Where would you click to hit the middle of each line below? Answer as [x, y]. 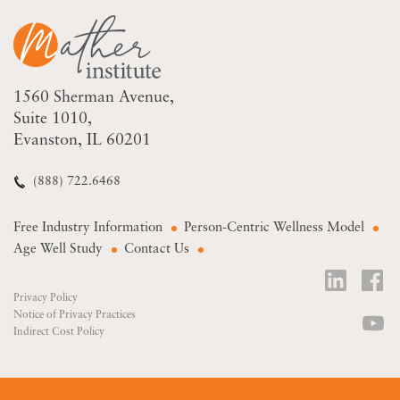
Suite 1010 [50, 120]
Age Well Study [58, 250]
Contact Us [157, 250]
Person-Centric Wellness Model [274, 229]
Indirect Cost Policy [59, 333]
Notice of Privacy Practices [75, 316]
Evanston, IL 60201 [82, 141]
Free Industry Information [88, 229]
